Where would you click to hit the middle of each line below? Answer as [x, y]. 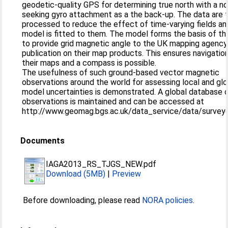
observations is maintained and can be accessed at [113, 102]
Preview [127, 174]
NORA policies [168, 200]
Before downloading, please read [83, 200]
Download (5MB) [76, 174]
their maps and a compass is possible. [90, 63]
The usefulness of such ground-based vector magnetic [121, 73]
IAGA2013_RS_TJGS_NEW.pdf [101, 164]
